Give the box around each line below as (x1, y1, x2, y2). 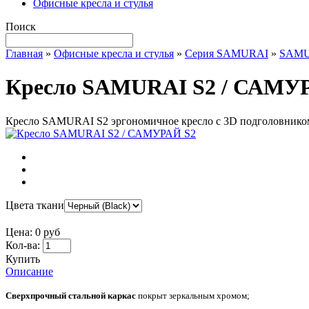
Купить (6, 252, 40, 265)
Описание (6, 265, 53, 277)
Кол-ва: (6, 239, 40, 251)
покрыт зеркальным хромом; (136, 290, 250, 301)
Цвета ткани (6, 199, 64, 211)
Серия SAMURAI (185, 48, 268, 59)
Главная (6, 48, 43, 59)
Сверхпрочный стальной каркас (6, 290, 136, 301)
